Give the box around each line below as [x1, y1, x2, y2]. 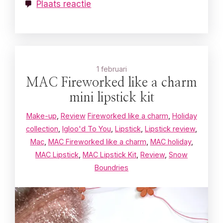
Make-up [26, 111, 57, 120]
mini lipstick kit [69, 92, 154, 105]
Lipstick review [145, 124, 195, 133]
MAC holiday [150, 137, 191, 146]
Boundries [95, 163, 128, 172]
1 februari [96, 65, 127, 74]
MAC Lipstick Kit [83, 150, 136, 159]
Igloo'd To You [62, 124, 111, 133]
